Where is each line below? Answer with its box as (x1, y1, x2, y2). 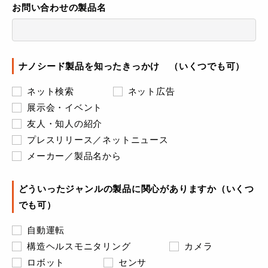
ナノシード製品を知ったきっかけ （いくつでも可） (18, 61, 245, 71)
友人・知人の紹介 (27, 118, 103, 129)
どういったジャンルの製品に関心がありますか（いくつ (18, 184, 254, 194)
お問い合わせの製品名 (12, 2, 106, 13)
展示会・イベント (27, 102, 103, 112)
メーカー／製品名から (27, 151, 121, 161)
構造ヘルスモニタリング (27, 241, 131, 251)
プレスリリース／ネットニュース (27, 135, 169, 145)
